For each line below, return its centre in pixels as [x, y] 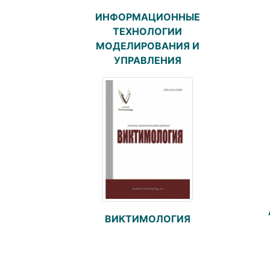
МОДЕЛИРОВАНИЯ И [147, 46]
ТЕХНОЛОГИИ [147, 31]
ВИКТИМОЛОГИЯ [147, 219]
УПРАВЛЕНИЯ [147, 60]
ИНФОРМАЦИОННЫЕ [147, 17]
